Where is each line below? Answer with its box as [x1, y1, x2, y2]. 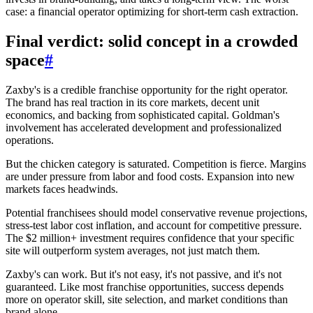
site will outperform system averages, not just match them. [6, 245, 260, 257]
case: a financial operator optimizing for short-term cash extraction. [6, 6, 298, 18]
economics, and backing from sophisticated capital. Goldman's [6, 109, 279, 122]
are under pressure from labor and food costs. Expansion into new [6, 170, 295, 183]
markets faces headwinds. [6, 183, 118, 196]
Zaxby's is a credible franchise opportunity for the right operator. [6, 84, 288, 96]
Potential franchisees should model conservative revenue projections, [6, 207, 307, 219]
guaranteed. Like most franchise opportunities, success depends [6, 281, 284, 293]
